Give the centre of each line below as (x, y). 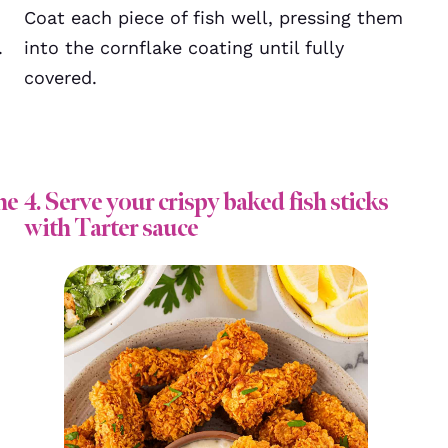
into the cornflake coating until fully (184, 47)
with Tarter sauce (111, 228)
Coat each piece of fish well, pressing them (213, 17)
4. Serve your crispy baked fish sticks (206, 202)
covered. (60, 77)
